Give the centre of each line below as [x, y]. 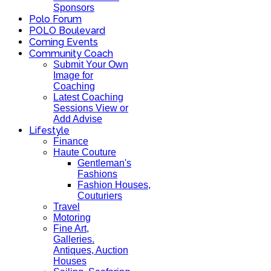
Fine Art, [71, 228]
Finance [71, 141]
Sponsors [74, 8]
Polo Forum [55, 19]
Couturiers [100, 196]
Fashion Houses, [114, 185]
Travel [67, 207]
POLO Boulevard [67, 31]
